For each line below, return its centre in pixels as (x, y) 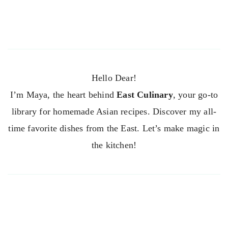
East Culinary (145, 94)
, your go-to (195, 94)
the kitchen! (114, 145)
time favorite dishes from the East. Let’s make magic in (114, 128)
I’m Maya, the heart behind (63, 94)
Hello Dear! (114, 78)
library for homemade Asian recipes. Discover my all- (114, 111)
